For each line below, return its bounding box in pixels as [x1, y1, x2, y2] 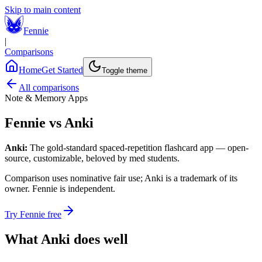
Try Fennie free [5, 209, 61, 219]
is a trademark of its [163, 173, 237, 183]
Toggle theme [102, 66, 147, 75]
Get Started [42, 65, 83, 75]
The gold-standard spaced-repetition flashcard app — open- [30, 142, 249, 153]
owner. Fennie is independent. [5, 183, 115, 194]
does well [70, 231, 128, 247]
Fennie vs [5, 115, 64, 130]
